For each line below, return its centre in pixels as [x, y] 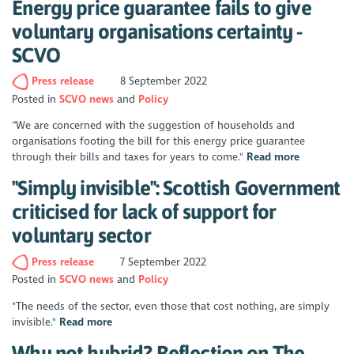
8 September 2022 [162, 81]
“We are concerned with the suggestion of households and [154, 126]
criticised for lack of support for [144, 212]
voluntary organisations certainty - [157, 31]
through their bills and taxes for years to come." [130, 157]
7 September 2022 [162, 262]
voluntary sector [81, 235]
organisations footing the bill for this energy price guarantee [159, 141]
